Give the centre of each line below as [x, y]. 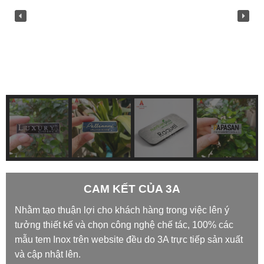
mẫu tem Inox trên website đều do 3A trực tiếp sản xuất [129, 240]
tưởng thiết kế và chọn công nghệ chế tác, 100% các [124, 225]
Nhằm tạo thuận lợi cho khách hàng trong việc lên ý [122, 210]
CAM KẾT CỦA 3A [132, 189]
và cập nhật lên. [49, 255]
